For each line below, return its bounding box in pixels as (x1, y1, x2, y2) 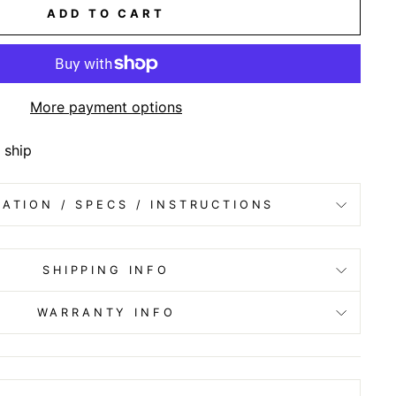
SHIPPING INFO (42, 263, 170, 278)
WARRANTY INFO (36, 306, 176, 320)
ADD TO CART (47, 6, 165, 21)
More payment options (30, 98, 182, 117)
